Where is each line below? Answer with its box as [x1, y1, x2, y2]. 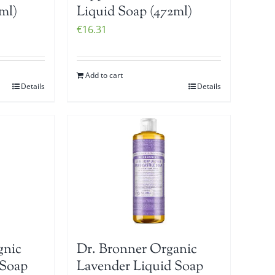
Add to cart [85, 69, 123, 80]
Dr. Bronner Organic [77, 240, 198, 260]
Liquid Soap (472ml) [77, 2, 193, 22]
